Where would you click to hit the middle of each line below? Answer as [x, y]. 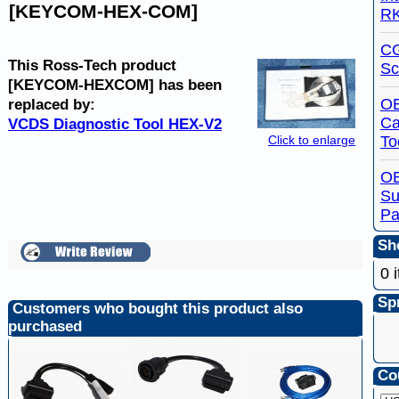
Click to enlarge [312, 140]
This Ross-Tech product [92, 65]
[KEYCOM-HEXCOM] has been [115, 85]
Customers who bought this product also [155, 309]
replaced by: [52, 105]
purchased [45, 326]
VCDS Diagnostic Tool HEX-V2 [115, 124]
